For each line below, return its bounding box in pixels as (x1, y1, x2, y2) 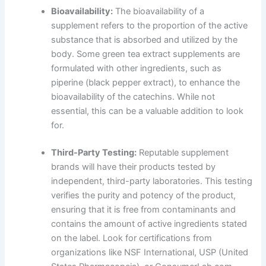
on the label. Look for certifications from (51, 233, 213, 244)
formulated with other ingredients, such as (51, 63, 222, 74)
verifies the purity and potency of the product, (51, 190, 236, 201)
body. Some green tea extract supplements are (51, 49, 240, 60)
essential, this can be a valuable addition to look (51, 106, 244, 117)
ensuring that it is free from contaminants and (51, 204, 236, 216)
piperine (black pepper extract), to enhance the (51, 77, 240, 88)
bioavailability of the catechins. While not (51, 91, 216, 103)
